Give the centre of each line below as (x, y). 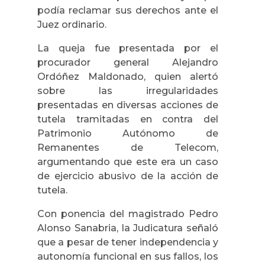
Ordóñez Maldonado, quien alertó (128, 76)
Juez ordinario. (72, 24)
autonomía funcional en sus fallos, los (128, 256)
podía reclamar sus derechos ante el (128, 10)
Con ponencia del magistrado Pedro (128, 214)
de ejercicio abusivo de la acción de (128, 176)
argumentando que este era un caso (128, 161)
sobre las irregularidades (128, 91)
